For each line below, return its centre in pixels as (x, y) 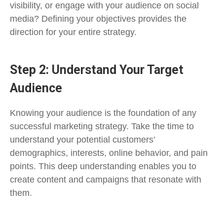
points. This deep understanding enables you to (103, 166)
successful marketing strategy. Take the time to (102, 126)
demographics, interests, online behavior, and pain (109, 153)
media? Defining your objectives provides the (98, 18)
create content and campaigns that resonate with (106, 180)
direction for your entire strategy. (73, 32)
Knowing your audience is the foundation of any (103, 113)
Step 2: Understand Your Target (97, 70)
